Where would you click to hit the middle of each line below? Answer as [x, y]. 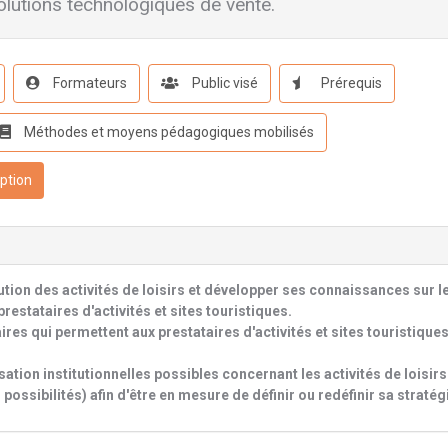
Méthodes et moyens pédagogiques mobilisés [167, 132]
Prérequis [350, 83]
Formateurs [88, 83]
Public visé [223, 83]
